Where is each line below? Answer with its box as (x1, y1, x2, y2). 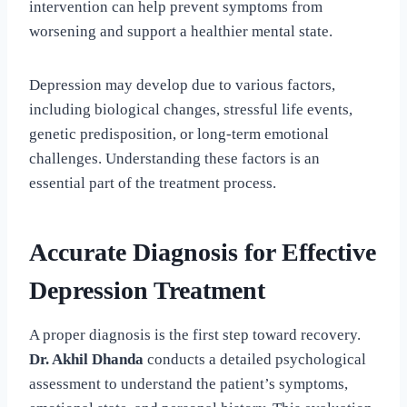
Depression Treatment (29, 275, 265, 304)
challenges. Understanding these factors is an (29, 149, 320, 167)
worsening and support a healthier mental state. (29, 22, 333, 40)
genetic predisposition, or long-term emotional (29, 124, 329, 143)
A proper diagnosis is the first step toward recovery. (29, 325, 361, 343)
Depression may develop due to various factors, (29, 75, 335, 94)
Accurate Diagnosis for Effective (29, 237, 376, 266)
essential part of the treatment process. (29, 174, 276, 192)
